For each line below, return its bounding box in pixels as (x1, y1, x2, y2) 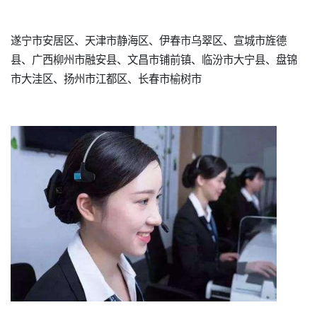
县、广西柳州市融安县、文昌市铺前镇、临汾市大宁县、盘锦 (11, 51, 297, 67)
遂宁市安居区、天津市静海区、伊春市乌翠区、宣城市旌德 (11, 32, 287, 48)
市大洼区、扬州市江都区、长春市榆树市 (11, 70, 202, 86)
